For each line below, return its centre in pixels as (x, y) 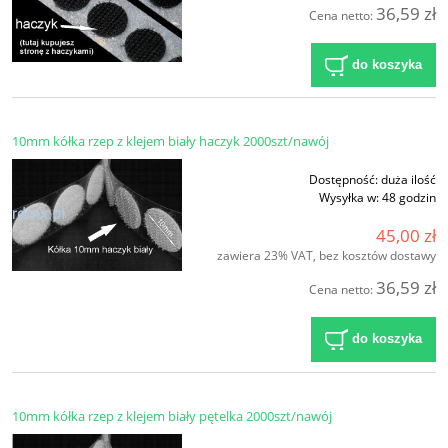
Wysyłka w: (349, 198)
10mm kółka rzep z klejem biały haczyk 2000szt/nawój (170, 141)
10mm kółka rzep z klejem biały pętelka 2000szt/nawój (172, 415)
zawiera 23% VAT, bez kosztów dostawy (326, 256)
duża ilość (408, 180)
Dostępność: (343, 180)
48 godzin (409, 198)
